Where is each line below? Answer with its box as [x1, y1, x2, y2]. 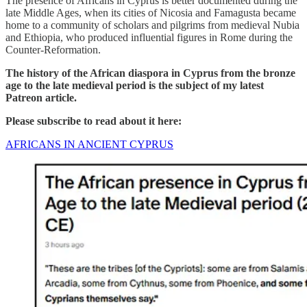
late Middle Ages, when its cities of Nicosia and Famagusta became [5, 6, 296, 19]
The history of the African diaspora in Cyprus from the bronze [5, 66, 295, 79]
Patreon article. [5, 91, 77, 103]
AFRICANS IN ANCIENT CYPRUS [5, 138, 173, 150]
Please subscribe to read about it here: [5, 114, 182, 127]
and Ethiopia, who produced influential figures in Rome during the [5, 31, 293, 43]
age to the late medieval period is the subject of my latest [5, 79, 264, 91]
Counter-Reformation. [5, 43, 101, 56]
